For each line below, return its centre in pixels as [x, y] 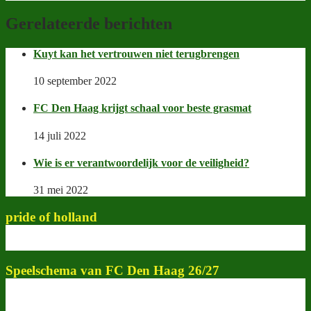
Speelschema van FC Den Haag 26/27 [112, 271]
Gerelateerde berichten [89, 23]
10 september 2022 [75, 81]
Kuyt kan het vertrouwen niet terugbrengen [136, 53]
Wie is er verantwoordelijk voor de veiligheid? [141, 162]
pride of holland [51, 217]
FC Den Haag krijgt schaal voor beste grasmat [142, 108]
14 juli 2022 [60, 135]
